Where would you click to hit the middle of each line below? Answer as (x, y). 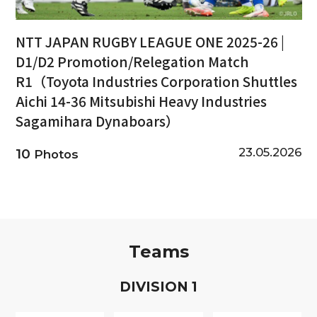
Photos (54, 154)
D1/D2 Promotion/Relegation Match (132, 61)
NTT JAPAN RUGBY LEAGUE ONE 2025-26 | (150, 41)
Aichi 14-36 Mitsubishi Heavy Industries (141, 101)
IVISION (161, 287)
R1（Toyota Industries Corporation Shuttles (156, 81)
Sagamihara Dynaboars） (97, 121)
